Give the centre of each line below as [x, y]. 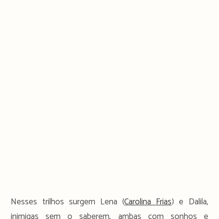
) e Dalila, [190, 202]
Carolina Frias [148, 202]
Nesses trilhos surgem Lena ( [68, 202]
